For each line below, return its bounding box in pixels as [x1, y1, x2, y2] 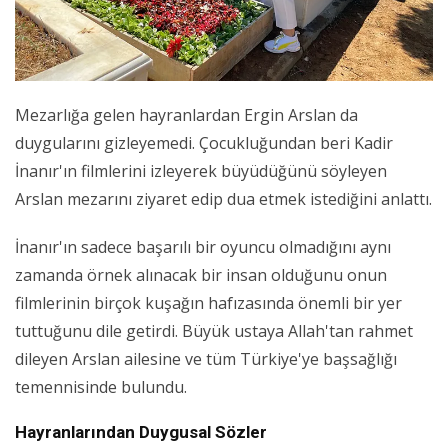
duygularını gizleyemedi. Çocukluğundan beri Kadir [15, 132, 393, 155]
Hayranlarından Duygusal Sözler [15, 422, 267, 443]
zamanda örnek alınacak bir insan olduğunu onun [15, 264, 387, 287]
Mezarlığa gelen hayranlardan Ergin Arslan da [15, 104, 358, 127]
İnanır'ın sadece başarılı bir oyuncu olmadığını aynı [15, 236, 391, 259]
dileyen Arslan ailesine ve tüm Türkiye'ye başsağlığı [15, 348, 397, 371]
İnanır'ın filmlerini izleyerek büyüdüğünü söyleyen [15, 160, 387, 183]
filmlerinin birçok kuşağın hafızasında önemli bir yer [15, 292, 402, 315]
